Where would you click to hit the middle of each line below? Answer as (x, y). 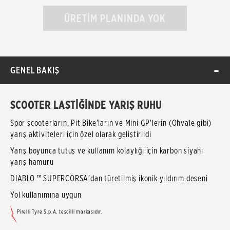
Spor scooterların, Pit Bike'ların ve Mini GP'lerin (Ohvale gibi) (111, 123)
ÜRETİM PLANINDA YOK (115, 18)
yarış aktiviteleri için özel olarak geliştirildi (81, 134)
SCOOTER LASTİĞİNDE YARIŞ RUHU (86, 105)
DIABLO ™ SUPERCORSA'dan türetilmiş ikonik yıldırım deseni (109, 178)
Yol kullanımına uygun (46, 195)
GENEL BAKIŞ (35, 70)
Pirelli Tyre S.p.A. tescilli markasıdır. (60, 212)
